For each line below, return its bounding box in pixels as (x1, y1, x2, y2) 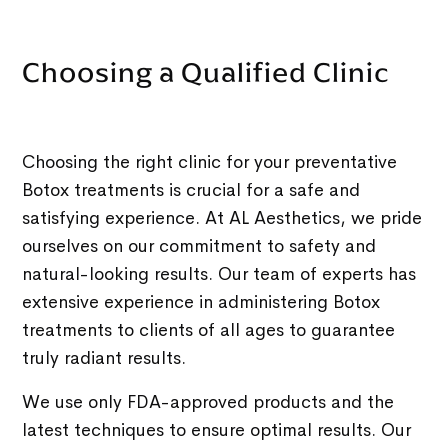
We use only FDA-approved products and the (22, 390, 395, 413)
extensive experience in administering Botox (22, 290, 381, 313)
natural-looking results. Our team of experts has (22, 262, 417, 285)
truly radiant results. (22, 346, 197, 369)
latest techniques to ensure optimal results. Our (22, 418, 412, 441)
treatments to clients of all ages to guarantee (22, 318, 396, 341)
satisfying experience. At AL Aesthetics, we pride (22, 206, 423, 229)
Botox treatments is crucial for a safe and (22, 178, 361, 201)
